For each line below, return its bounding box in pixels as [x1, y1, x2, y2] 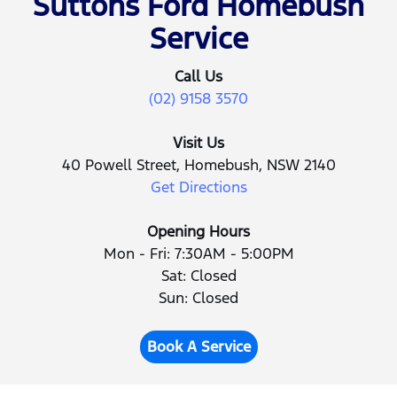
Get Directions [150, 177, 247, 198]
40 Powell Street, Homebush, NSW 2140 [61, 155, 336, 175]
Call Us [175, 66, 222, 87]
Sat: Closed [160, 266, 237, 286]
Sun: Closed [159, 288, 238, 308]
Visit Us [173, 133, 224, 153]
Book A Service [146, 337, 251, 357]
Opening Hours [147, 222, 250, 242]
